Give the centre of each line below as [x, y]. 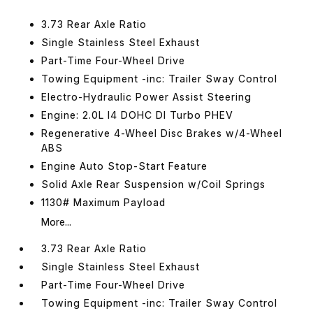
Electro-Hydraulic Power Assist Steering [147, 96]
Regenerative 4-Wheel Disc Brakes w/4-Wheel [162, 133]
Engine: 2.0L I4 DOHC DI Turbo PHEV [138, 115]
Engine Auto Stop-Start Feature [125, 166]
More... [57, 221]
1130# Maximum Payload [104, 202]
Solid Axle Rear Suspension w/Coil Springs [154, 184]
